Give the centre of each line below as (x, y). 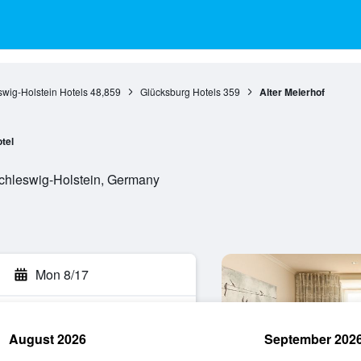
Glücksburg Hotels (180, 91)
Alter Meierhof (292, 92)
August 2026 (48, 339)
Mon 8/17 (62, 274)
